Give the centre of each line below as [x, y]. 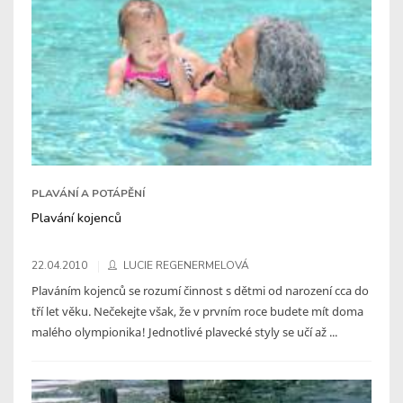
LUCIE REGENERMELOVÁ [186, 265]
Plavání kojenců [76, 217]
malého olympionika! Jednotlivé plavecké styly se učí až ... [184, 331]
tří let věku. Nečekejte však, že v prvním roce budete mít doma [197, 311]
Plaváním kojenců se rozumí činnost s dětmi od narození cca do [200, 290]
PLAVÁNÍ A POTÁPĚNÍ [88, 193]
